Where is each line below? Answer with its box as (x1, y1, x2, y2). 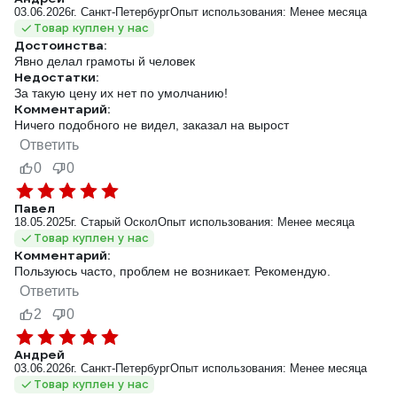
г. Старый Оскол (71, 215, 158, 230)
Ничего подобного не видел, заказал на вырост (14, 118, 289, 133)
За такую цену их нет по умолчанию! (14, 86, 228, 101)
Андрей (14, 346, 65, 363)
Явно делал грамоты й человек (14, 54, 195, 69)
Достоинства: (14, 37, 106, 54)
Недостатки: (14, 69, 98, 86)
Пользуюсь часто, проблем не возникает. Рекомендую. (14, 264, 331, 279)
